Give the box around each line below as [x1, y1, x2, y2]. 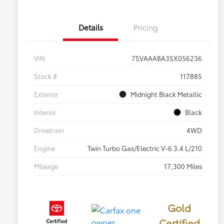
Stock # [34, 71, 57, 81]
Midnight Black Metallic [130, 89, 202, 99]
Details [78, 21, 103, 33]
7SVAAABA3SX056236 [131, 53, 202, 63]
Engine [34, 143, 55, 153]
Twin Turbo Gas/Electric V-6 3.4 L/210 [87, 143, 202, 153]
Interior [34, 107, 56, 117]
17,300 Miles [164, 161, 202, 171]
